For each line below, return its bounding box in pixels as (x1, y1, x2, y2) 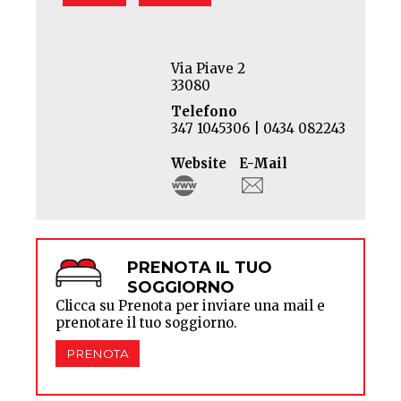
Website (171, 154, 227, 172)
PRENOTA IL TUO (127, 257, 272, 277)
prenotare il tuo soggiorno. (55, 313, 237, 331)
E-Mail (239, 154, 288, 172)
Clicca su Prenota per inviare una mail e (55, 296, 325, 314)
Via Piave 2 (171, 59, 246, 77)
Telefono (171, 102, 238, 120)
